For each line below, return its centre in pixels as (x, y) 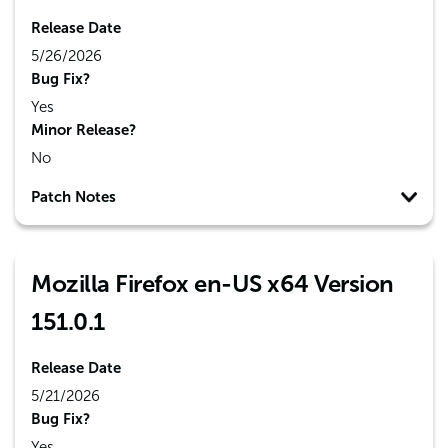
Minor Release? (83, 130)
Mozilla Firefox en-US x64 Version (212, 283)
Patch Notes (73, 197)
